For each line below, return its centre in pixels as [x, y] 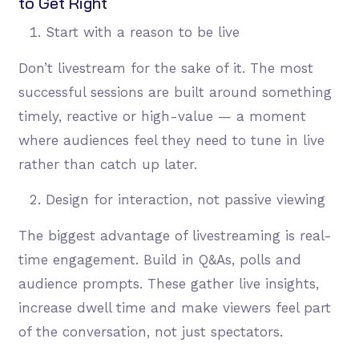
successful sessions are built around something [175, 93]
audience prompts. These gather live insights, [168, 284]
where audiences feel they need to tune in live [171, 141]
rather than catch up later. [107, 165]
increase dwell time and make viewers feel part [174, 308]
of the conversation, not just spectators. [150, 332]
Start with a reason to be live [142, 32]
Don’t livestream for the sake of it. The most [165, 69]
